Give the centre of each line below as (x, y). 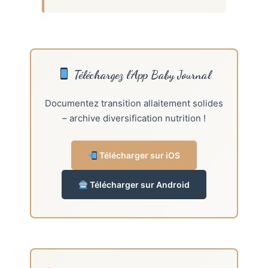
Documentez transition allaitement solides (134, 103)
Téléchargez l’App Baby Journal (141, 75)
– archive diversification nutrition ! (134, 118)
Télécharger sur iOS (138, 156)
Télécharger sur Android (138, 185)
